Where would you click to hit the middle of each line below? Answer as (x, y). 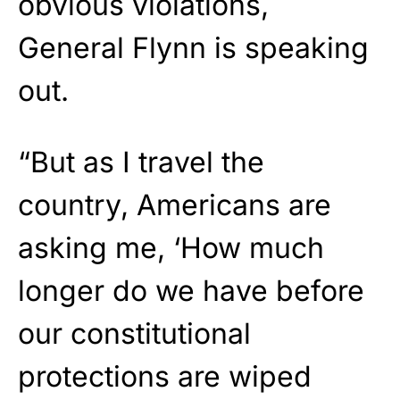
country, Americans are (175, 205)
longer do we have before (191, 291)
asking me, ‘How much (171, 248)
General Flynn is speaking (193, 48)
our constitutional (134, 334)
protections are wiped (165, 377)
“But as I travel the (141, 162)
